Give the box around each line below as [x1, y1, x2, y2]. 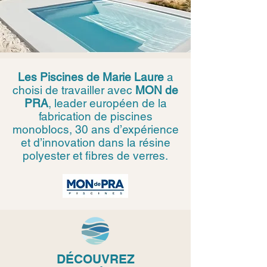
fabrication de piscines [38, 110, 153, 123]
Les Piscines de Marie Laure [17, 70, 164, 83]
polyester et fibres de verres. [23, 149, 168, 162]
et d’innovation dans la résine [20, 136, 170, 149]
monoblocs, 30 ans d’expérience [12, 123, 179, 136]
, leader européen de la [48, 97, 167, 110]
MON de [135, 83, 178, 97]
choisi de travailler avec [13, 83, 135, 97]
